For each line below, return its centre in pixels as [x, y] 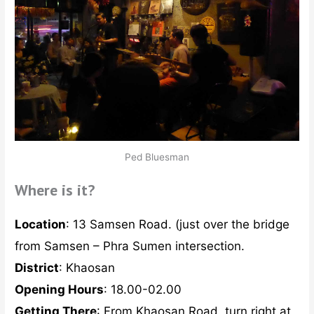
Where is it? [55, 190]
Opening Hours [60, 289]
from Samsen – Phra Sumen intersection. [130, 246]
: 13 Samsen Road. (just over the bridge [178, 224]
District [37, 267]
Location [41, 224]
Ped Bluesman [157, 157]
